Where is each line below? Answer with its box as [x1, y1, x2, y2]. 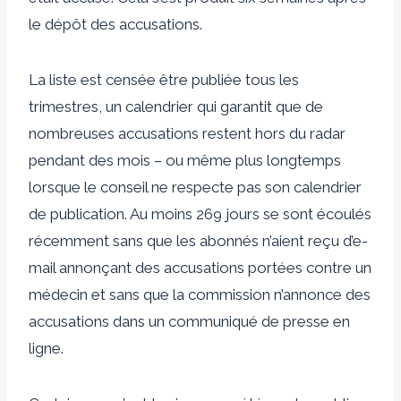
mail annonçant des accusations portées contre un [29, 258, 371, 277]
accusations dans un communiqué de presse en [29, 311, 350, 330]
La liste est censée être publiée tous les [29, 70, 299, 89]
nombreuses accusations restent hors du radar [29, 124, 346, 142]
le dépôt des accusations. [29, 14, 202, 33]
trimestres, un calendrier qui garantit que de [29, 97, 323, 115]
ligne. [29, 338, 64, 357]
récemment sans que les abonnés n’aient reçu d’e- [29, 231, 368, 250]
